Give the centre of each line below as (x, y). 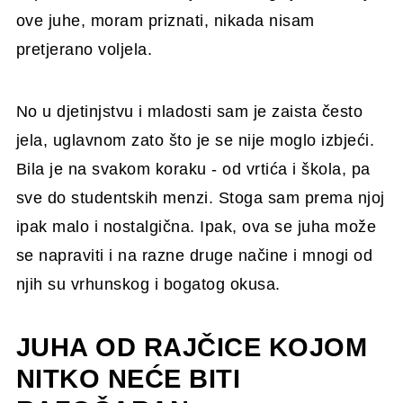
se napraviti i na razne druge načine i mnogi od (194, 255)
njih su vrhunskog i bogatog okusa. (148, 284)
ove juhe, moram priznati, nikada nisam (165, 20)
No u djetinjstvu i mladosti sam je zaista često (189, 111)
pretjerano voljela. (84, 49)
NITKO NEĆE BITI (128, 378)
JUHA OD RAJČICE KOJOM (192, 347)
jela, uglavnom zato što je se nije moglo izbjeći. (195, 140)
